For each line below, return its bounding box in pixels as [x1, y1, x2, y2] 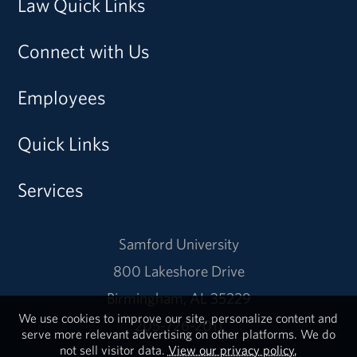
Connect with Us [18, 39, 151, 64]
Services [18, 178, 84, 202]
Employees [18, 85, 107, 110]
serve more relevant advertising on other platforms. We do [21, 325, 335, 342]
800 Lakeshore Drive [112, 261, 245, 281]
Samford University [118, 234, 239, 254]
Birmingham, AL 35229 [106, 288, 251, 308]
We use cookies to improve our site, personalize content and [18, 309, 339, 326]
